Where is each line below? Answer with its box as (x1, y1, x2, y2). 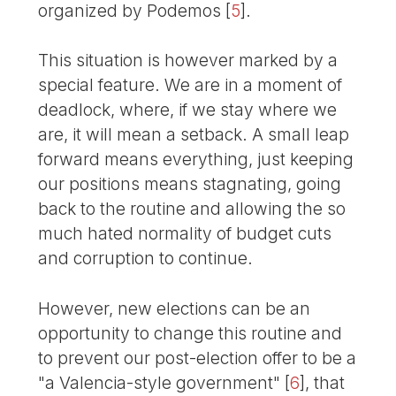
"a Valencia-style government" (38, 372, 281, 394)
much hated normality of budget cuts (38, 223, 332, 245)
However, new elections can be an (38, 298, 311, 320)
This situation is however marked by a (38, 49, 339, 72)
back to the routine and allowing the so (38, 198, 346, 220)
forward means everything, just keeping (38, 148, 354, 171)
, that (305, 372, 346, 394)
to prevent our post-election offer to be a (38, 347, 357, 369)
